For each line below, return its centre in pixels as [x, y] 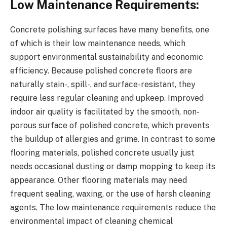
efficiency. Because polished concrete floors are [101, 70]
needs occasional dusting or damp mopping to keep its [113, 166]
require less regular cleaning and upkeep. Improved [107, 98]
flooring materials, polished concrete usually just [102, 153]
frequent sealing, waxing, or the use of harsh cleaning [110, 194]
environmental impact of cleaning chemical [91, 221]
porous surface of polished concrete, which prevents [110, 125]
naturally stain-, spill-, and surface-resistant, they [103, 84]
